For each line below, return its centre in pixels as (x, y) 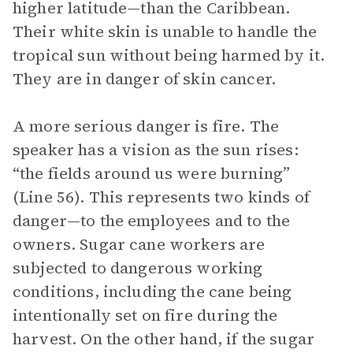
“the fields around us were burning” (152, 173)
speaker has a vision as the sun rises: (156, 150)
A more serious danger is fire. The (146, 126)
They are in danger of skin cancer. (145, 79)
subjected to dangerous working (138, 268)
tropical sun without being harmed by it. (169, 55)
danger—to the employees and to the (152, 221)
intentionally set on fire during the (145, 315)
